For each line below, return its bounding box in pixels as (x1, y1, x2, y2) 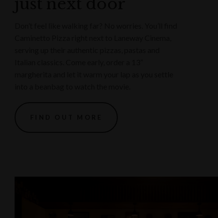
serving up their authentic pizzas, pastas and (15, 45, 160, 54)
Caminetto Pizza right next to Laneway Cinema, (15, 33, 171, 42)
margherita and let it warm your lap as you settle (15, 69, 173, 79)
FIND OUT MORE (30, 113, 103, 121)
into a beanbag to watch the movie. (15, 81, 130, 91)
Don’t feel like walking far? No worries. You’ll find (15, 20, 177, 30)
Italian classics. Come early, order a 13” (15, 57, 143, 67)
